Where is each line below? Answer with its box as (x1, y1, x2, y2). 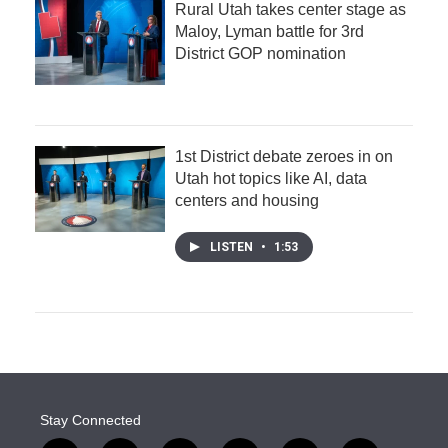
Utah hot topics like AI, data (175, 170, 367, 188)
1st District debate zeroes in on (175, 148, 393, 166)
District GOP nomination (175, 45, 346, 63)
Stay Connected (40, 412, 141, 429)
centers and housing (175, 192, 319, 210)
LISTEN (210, 240, 256, 255)
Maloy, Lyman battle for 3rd (175, 23, 364, 41)
